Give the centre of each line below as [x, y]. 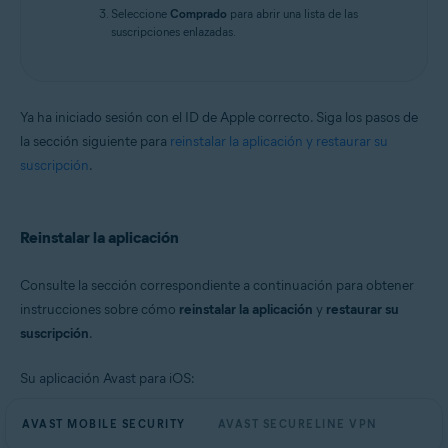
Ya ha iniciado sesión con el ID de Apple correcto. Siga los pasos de [219, 117]
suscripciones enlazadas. [173, 31]
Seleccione [140, 13]
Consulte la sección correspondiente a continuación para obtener [217, 285]
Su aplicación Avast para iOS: [107, 378]
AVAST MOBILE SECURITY [104, 423]
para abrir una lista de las [292, 13]
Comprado [198, 13]
